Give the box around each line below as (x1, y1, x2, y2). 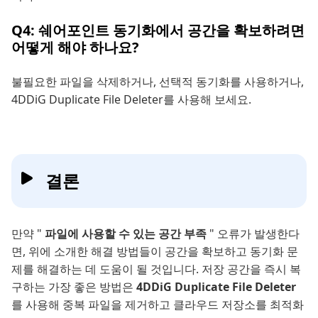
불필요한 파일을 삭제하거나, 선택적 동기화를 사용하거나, (11, 74, 304, 90)
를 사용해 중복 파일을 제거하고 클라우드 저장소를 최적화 (11, 297, 304, 313)
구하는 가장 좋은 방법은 (11, 279, 136, 295)
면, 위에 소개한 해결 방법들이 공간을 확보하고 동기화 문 (11, 243, 298, 260)
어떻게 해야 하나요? (11, 38, 139, 57)
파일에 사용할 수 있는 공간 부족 (45, 226, 209, 242)
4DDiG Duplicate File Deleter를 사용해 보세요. (11, 92, 251, 108)
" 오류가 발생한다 (209, 226, 300, 242)
